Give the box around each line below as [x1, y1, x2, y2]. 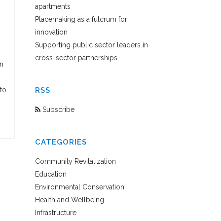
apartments [35, 2, 71, 10]
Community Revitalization [35, 157, 116, 165]
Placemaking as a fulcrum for [35, 15, 127, 23]
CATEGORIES [35, 138, 87, 147]
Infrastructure [35, 209, 76, 217]
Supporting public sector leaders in [35, 41, 148, 49]
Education [35, 170, 67, 178]
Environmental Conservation [35, 183, 124, 191]
